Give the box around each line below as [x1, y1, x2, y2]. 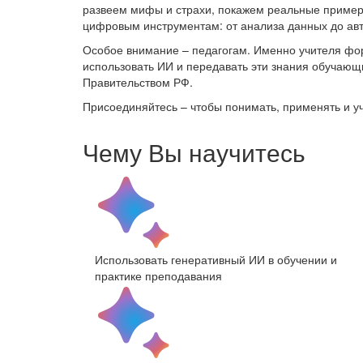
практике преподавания [95, 267, 222, 284]
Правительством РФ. [83, 73, 193, 90]
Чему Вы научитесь [83, 134, 305, 169]
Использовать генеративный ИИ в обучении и [95, 250, 337, 267]
